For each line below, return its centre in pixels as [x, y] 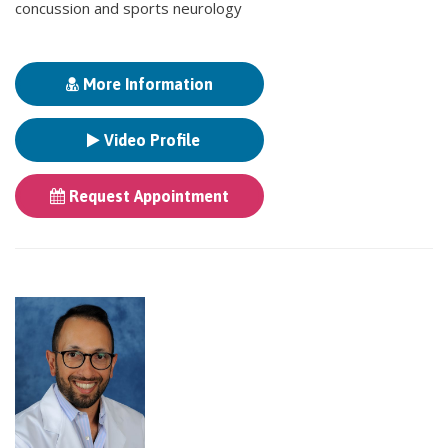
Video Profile [150, 139]
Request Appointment [147, 195]
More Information [146, 83]
